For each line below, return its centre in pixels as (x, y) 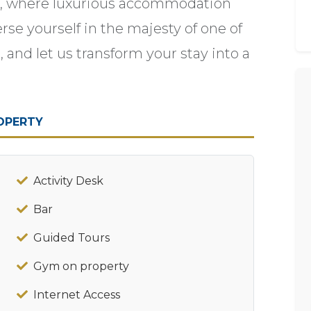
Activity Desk (68, 180)
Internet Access (77, 294)
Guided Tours (72, 237)
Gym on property (81, 266)
